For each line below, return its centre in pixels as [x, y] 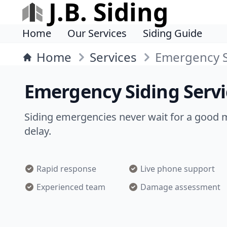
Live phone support [178, 169]
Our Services [97, 33]
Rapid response [66, 169]
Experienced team [71, 187]
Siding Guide [173, 33]
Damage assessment [181, 187]
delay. [38, 131]
